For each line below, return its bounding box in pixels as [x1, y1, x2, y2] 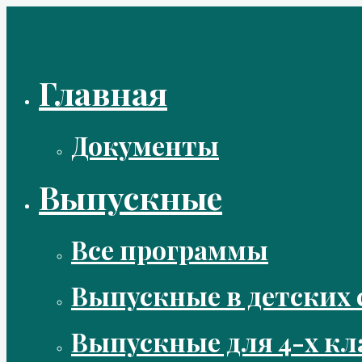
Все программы [71, 232, 268, 267]
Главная [39, 71, 167, 114]
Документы [71, 128, 219, 162]
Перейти [6, 9, 53, 25]
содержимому [6, 54, 82, 70]
